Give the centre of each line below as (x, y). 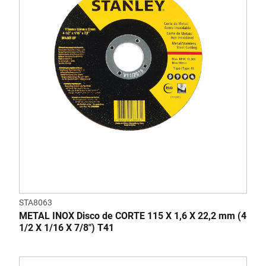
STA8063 (36, 202)
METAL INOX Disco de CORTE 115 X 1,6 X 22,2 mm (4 (133, 216)
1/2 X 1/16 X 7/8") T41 (66, 228)
